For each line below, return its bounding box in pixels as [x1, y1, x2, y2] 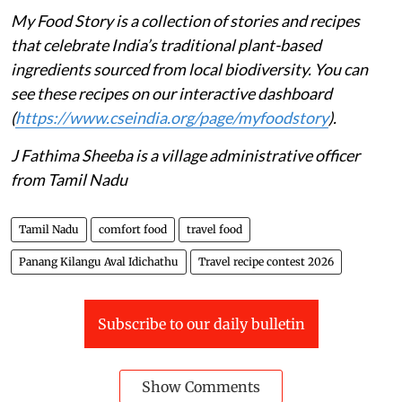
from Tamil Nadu [11, 169, 127, 189]
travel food [187, 222, 242, 236]
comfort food [99, 222, 167, 236]
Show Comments [142, 377, 260, 396]
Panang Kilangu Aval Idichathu [19, 254, 179, 268]
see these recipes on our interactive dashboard [11, 83, 332, 103]
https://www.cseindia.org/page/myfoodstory [15, 107, 328, 127]
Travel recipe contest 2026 [198, 254, 334, 268]
